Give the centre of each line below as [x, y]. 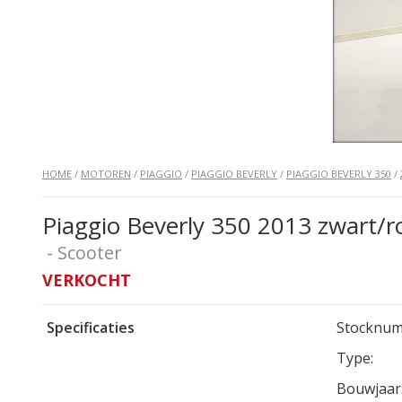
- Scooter [84, 253]
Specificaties [91, 328]
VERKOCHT [87, 280]
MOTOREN [106, 174]
